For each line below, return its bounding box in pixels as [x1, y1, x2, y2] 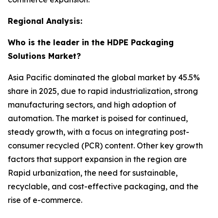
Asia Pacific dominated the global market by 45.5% [8, 72, 200, 82]
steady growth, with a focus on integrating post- [8, 127, 189, 137]
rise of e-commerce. [8, 195, 82, 205]
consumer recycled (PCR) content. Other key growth [8, 140, 203, 150]
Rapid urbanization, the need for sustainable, [8, 167, 178, 178]
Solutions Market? [8, 51, 81, 61]
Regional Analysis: [8, 16, 82, 26]
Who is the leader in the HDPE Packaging [8, 37, 174, 47]
